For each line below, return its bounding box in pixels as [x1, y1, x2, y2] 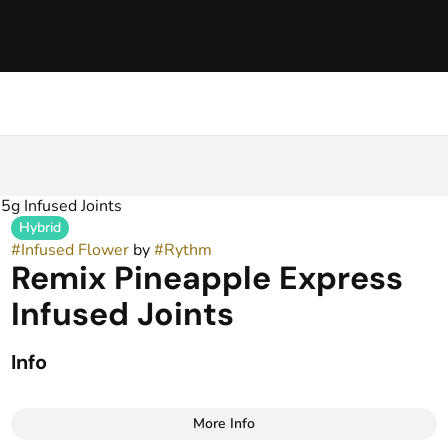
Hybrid [18, 218, 61, 237]
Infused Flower [20, 239, 129, 261]
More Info [192, 414, 255, 433]
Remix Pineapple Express [10, 257, 403, 299]
